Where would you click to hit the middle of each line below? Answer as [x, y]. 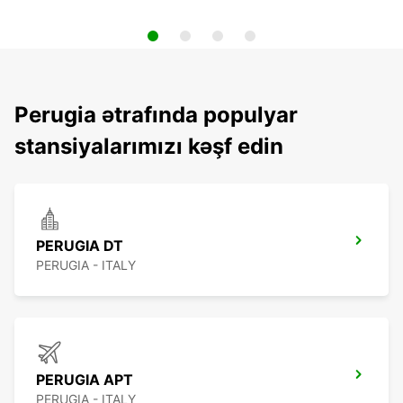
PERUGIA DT [80, 246]
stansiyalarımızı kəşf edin [149, 147]
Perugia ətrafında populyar [156, 115]
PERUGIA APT [85, 380]
